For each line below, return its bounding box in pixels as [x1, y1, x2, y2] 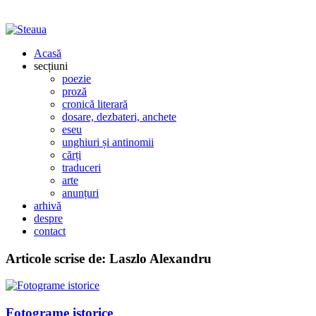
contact [34, 225, 66, 237]
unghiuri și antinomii [62, 136, 154, 148]
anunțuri [62, 187, 99, 199]
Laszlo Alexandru [109, 250, 212, 266]
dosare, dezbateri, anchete [62, 111, 176, 123]
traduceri [62, 162, 101, 174]
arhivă [34, 200, 61, 212]
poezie [62, 73, 91, 85]
